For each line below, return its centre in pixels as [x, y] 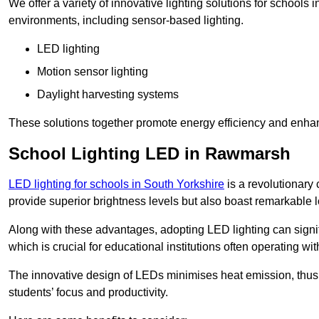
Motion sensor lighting [93, 72]
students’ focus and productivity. [88, 293]
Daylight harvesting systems [108, 95]
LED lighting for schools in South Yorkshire [116, 184]
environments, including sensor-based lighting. [126, 21]
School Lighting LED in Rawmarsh [150, 154]
